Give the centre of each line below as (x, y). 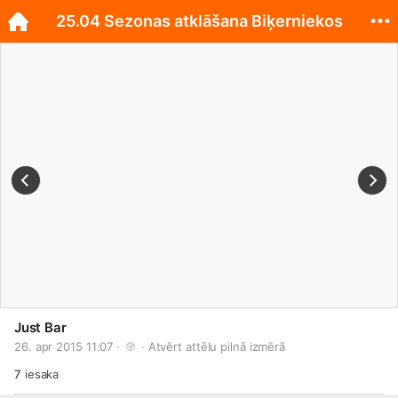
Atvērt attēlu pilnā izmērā (217, 346)
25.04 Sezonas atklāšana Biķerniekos (199, 21)
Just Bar (40, 327)
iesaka (40, 374)
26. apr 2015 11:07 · (69, 346)
